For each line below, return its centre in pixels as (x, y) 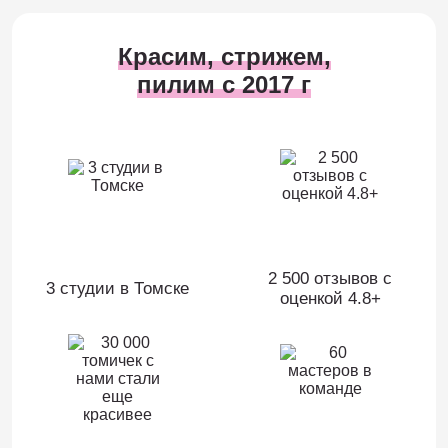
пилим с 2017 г (224, 84)
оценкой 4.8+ (330, 298)
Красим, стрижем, (224, 56)
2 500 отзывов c (330, 278)
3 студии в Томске (118, 288)
